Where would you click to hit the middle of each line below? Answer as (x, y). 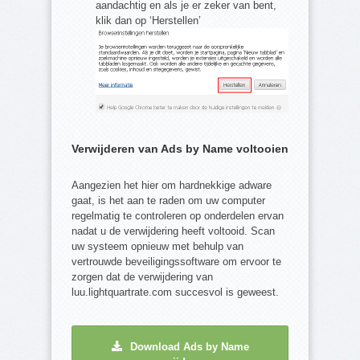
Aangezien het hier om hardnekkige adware (172, 185)
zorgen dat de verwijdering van (142, 276)
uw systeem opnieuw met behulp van (157, 246)
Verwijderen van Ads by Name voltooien (180, 148)
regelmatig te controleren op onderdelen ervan (178, 215)
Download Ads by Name (189, 346)
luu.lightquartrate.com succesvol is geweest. (175, 292)
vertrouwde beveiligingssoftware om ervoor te (176, 261)
